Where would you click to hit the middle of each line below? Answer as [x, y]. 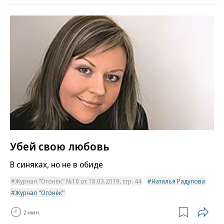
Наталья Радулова [178, 181]
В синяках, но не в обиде [56, 164]
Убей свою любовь [60, 146]
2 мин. [32, 212]
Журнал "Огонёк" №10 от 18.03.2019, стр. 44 [78, 181]
